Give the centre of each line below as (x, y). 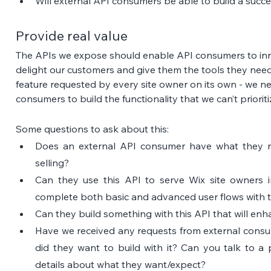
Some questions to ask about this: (93, 129)
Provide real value (72, 35)
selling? (52, 162)
